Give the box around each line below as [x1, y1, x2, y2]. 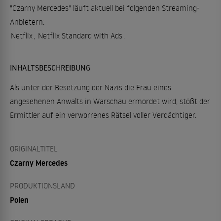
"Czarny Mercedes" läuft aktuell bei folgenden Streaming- [10, 2, 199, 13]
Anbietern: [10, 16, 44, 27]
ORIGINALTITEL [10, 143, 58, 153]
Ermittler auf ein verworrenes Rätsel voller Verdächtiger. [10, 110, 196, 120]
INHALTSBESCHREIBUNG [10, 62, 91, 73]
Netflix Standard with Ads [38, 30, 122, 40]
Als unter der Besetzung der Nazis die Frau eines [10, 82, 171, 92]
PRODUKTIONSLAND [10, 180, 75, 190]
